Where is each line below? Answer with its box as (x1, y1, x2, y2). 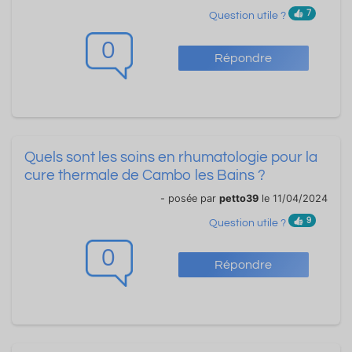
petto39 (219, 192, 258, 205)
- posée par (160, 192, 219, 205)
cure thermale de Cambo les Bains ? (24, 167, 266, 184)
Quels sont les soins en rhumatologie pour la (24, 149, 317, 166)
